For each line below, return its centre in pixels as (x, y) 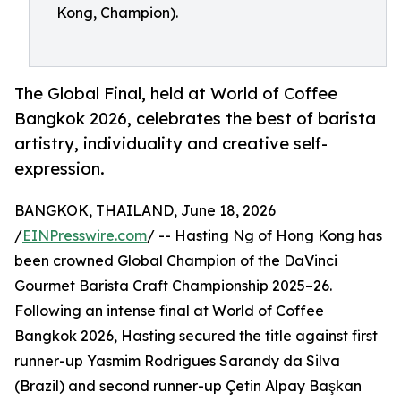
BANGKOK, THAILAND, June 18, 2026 (145, 211)
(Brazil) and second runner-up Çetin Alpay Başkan (188, 386)
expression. (60, 169)
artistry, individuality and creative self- (171, 144)
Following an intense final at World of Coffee (169, 311)
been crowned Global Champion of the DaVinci (176, 261)
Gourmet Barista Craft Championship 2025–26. (173, 286)
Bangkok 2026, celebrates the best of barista (195, 119)
